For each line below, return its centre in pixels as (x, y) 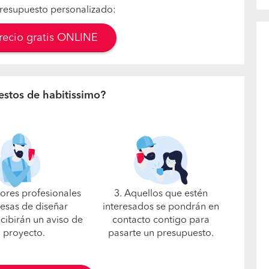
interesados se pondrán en (161, 207)
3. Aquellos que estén (161, 194)
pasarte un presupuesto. (161, 234)
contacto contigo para (161, 220)
